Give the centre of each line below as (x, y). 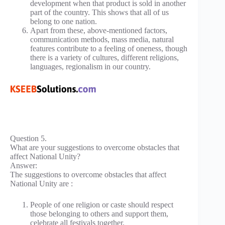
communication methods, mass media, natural (102, 40)
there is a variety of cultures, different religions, (104, 58)
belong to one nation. (64, 22)
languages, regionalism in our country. (90, 67)
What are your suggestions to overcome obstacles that (95, 147)
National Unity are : (41, 183)
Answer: (24, 165)
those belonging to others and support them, (99, 213)
